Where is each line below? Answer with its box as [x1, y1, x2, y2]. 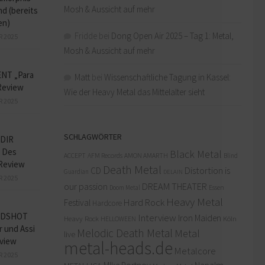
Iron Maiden [178, 212, 221, 224]
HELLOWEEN [101, 214, 136, 223]
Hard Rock [124, 195, 164, 209]
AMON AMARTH [124, 150, 168, 160]
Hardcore [92, 198, 122, 208]
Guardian [64, 167, 89, 176]
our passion [64, 180, 108, 192]
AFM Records [88, 150, 122, 160]
